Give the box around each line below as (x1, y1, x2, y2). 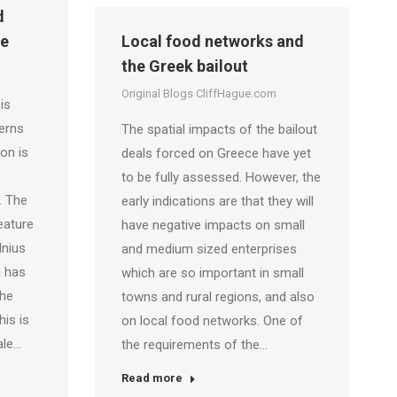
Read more (121, 371, 183, 385)
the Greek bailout (121, 57, 248, 75)
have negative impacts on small (121, 217, 305, 233)
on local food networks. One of (121, 313, 303, 329)
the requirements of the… (121, 337, 268, 353)
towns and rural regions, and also (121, 289, 315, 305)
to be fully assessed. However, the (121, 169, 321, 185)
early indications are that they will (121, 193, 314, 209)
